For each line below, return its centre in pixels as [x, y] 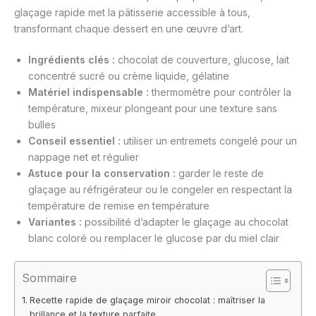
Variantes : [55, 222]
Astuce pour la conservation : [102, 174]
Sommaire [49, 278]
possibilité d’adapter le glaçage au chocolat [185, 222]
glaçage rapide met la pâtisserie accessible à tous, [132, 13]
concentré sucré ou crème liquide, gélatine [129, 76]
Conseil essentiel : [74, 141]
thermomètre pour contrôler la [220, 92]
